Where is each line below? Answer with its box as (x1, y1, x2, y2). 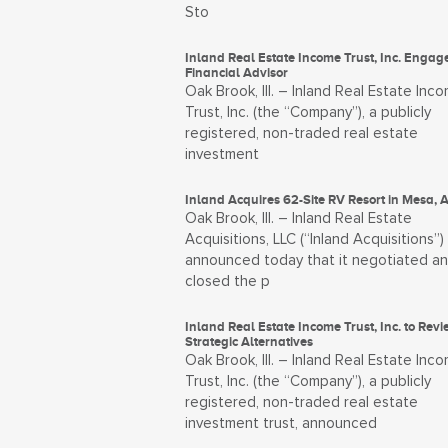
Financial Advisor (184, 65, 288, 80)
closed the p (184, 274, 270, 289)
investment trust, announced (184, 416, 377, 431)
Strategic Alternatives (184, 334, 313, 349)
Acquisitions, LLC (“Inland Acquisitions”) (184, 232, 444, 247)
